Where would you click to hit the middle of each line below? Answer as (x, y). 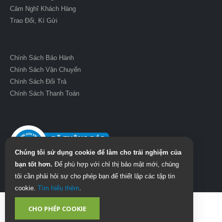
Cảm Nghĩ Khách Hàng (43, 9)
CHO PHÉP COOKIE (57, 208)
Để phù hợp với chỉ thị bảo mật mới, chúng (117, 164)
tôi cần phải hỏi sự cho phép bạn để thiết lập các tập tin (95, 176)
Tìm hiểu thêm (58, 188)
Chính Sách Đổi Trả (38, 82)
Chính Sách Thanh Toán (45, 94)
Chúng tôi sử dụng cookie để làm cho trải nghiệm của (98, 152)
